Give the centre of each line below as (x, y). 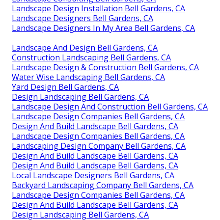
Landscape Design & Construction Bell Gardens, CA (105, 67)
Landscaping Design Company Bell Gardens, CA (99, 146)
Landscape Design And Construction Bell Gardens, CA (110, 106)
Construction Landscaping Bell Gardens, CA (91, 57)
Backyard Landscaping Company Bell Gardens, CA (103, 185)
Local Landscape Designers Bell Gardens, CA (93, 175)
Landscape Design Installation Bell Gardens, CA (98, 8)
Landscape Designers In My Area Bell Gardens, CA (103, 28)
